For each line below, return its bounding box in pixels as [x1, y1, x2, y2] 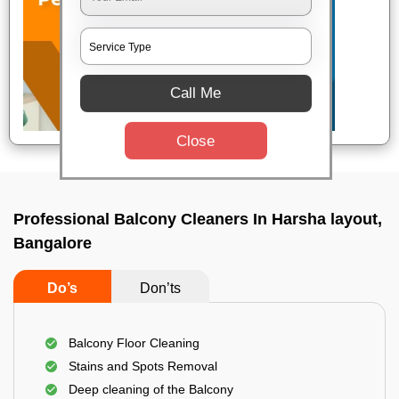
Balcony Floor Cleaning [69, 336, 199, 350]
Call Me [170, 85, 222, 102]
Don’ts [140, 281, 181, 296]
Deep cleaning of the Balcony [69, 382, 233, 396]
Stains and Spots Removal [69, 359, 217, 373]
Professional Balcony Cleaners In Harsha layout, [13, 210, 382, 228]
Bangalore [13, 234, 92, 252]
